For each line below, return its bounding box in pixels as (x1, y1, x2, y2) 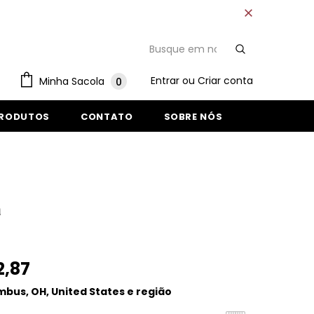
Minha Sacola (39, 74, 104, 88)
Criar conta (198, 73, 253, 88)
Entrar (151, 73, 182, 88)
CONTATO (80, 109, 133, 123)
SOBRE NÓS (163, 109, 223, 123)
